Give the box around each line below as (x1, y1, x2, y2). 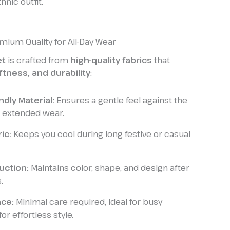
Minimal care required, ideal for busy (14, 196, 162, 208)
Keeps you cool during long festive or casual (11, 128, 190, 140)
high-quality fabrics (70, 54, 152, 66)
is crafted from (6, 54, 70, 66)
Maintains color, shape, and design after (29, 162, 189, 174)
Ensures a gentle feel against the (54, 94, 187, 106)
